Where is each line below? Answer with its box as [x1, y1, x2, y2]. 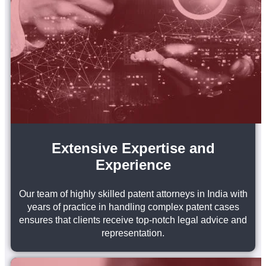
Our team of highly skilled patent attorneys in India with [18, 188, 248, 199]
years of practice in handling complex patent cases [27, 201, 239, 212]
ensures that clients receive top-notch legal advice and [19, 214, 247, 225]
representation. [102, 227, 164, 238]
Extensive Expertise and [51, 140, 215, 156]
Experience [95, 156, 171, 173]
